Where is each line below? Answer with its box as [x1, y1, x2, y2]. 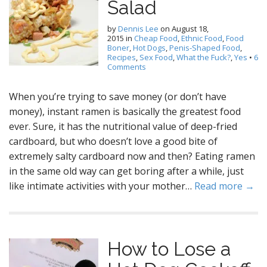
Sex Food [139, 52, 173, 63]
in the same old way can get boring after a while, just [9, 164, 244, 178]
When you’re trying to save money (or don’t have [9, 90, 226, 103]
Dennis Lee [118, 23, 159, 34]
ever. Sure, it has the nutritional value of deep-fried [9, 120, 237, 133]
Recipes [107, 52, 136, 63]
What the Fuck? [176, 52, 231, 63]
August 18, [172, 23, 209, 34]
